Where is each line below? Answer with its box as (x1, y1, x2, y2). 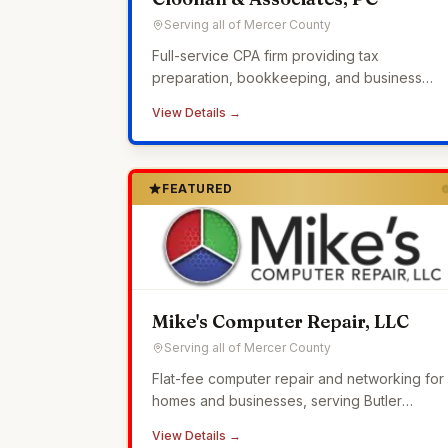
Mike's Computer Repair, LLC (152, 310, 409, 333)
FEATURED (162, 181, 233, 196)
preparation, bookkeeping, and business (152, 69, 422, 86)
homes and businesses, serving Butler (152, 392, 402, 409)
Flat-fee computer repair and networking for (152, 370, 444, 387)
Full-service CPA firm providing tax (152, 47, 379, 64)
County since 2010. (152, 414, 276, 431)
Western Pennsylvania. (152, 113, 301, 130)
